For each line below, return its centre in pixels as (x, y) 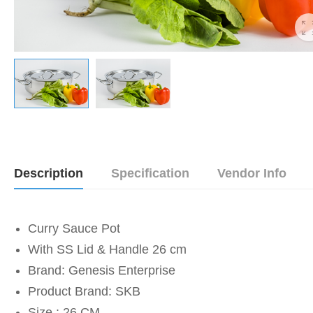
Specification (150, 174)
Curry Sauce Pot (74, 229)
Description (49, 174)
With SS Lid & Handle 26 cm (107, 250)
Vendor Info (252, 174)
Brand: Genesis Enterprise (102, 271)
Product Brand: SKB (84, 292)
